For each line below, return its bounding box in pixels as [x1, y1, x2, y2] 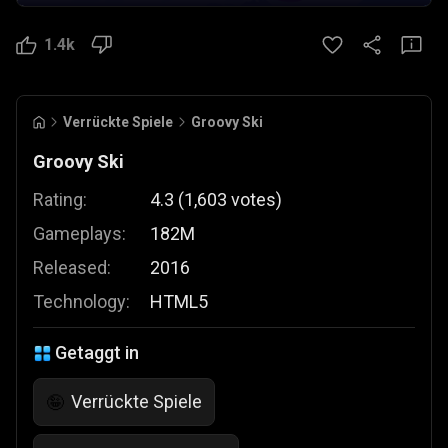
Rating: [33, 189, 87, 210]
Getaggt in [55, 342, 139, 363]
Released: [33, 257, 111, 278]
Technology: [33, 291, 130, 312]
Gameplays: [33, 223, 126, 244]
